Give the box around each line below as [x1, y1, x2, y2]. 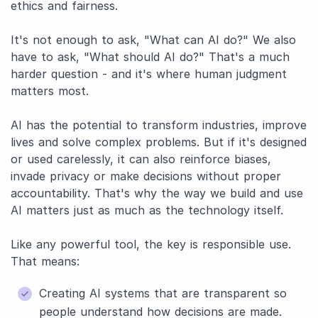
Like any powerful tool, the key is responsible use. [11, 237, 291, 251]
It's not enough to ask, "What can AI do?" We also [11, 33, 296, 47]
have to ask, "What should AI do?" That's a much [11, 50, 290, 64]
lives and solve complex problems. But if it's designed [11, 135, 307, 149]
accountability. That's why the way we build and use [11, 186, 303, 200]
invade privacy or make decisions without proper [11, 169, 281, 183]
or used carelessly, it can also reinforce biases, [11, 152, 271, 166]
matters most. [11, 84, 89, 98]
